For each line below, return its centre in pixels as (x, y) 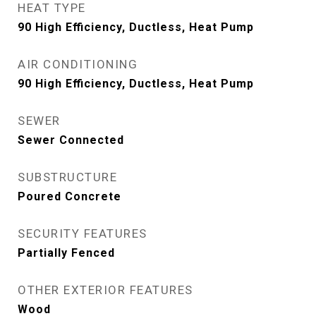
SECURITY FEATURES (83, 234)
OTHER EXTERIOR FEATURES (105, 290)
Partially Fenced (66, 253)
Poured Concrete (69, 197)
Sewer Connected (71, 140)
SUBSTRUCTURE (67, 177)
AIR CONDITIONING (78, 65)
